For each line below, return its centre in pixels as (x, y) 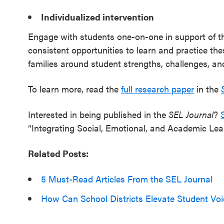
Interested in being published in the (98, 114)
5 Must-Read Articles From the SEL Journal (128, 179)
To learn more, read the (74, 89)
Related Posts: (58, 153)
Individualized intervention (97, 17)
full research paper (157, 89)
